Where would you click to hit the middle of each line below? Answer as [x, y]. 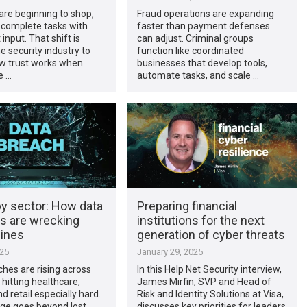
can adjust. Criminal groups [195, 38]
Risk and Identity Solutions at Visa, [210, 294]
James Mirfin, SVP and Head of [204, 281]
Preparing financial [187, 206]
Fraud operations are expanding [205, 13]
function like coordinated [190, 50]
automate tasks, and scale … [198, 75]
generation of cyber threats [211, 234]
